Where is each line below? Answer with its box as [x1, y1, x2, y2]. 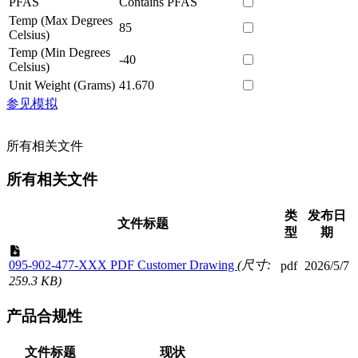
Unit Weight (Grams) [9, 78, 115, 92]
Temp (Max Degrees [9, 13, 113, 27]
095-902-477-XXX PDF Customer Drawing [9, 258, 237, 272]
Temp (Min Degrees [9, 45, 110, 59]
